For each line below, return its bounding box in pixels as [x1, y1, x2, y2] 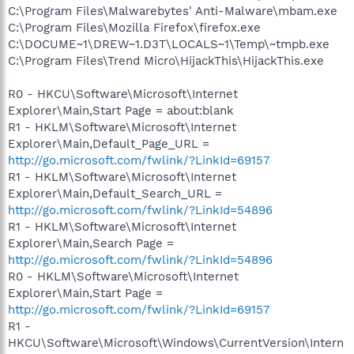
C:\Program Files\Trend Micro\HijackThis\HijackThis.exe [8, 53, 324, 68]
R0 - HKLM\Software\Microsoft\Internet [8, 269, 239, 284]
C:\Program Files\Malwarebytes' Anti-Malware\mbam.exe [8, 3, 337, 18]
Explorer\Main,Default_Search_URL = [8, 186, 222, 201]
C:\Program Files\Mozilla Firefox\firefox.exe [8, 20, 261, 35]
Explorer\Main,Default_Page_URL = [8, 136, 209, 151]
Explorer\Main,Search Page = [8, 235, 174, 250]
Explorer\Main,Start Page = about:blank [8, 103, 234, 118]
